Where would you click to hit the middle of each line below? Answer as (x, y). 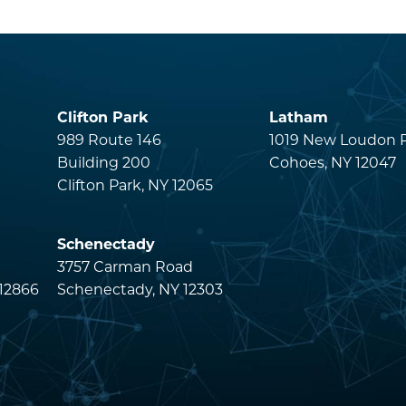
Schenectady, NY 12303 (140, 289)
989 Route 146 (109, 140)
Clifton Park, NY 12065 (135, 185)
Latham (299, 117)
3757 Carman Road (125, 266)
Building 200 (103, 162)
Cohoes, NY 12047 (333, 162)
